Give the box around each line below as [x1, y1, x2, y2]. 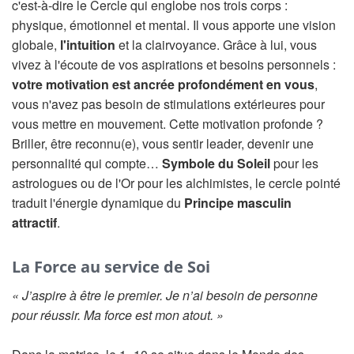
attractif [12, 213, 57, 232]
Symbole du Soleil [162, 154, 270, 172]
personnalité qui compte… [12, 154, 162, 172]
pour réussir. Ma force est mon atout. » [12, 306, 224, 324]
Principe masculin [184, 194, 292, 212]
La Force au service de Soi [12, 256, 210, 277]
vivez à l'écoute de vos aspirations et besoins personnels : [12, 55, 336, 73]
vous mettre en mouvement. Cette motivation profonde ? [12, 115, 323, 133]
